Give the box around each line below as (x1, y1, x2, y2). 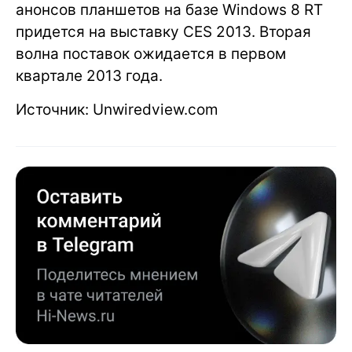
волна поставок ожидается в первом (16, 45, 286, 64)
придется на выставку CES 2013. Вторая (16, 23, 311, 42)
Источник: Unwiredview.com (16, 101, 218, 119)
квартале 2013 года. (16, 67, 163, 86)
